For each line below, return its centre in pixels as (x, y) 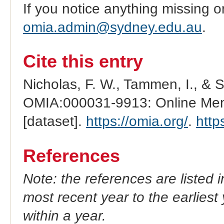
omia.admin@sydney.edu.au (112, 27)
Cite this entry (83, 62)
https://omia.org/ (137, 121)
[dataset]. (54, 121)
